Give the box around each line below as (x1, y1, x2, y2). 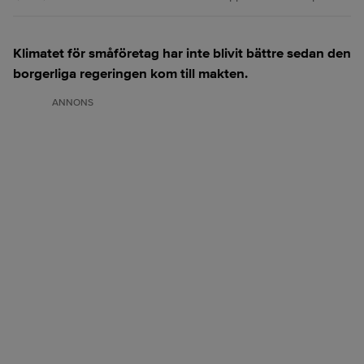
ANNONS (52, 97, 93, 109)
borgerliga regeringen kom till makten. (13, 65, 248, 82)
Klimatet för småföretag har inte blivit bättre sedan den (13, 45, 351, 62)
